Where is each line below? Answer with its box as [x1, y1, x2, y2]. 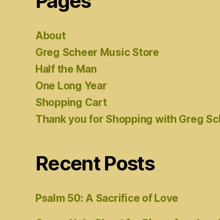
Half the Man [35, 62, 97, 75]
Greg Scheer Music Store [35, 46, 159, 58]
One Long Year [35, 79, 107, 92]
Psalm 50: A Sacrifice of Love [35, 192, 179, 204]
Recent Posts [35, 151, 155, 175]
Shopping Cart [35, 96, 107, 109]
